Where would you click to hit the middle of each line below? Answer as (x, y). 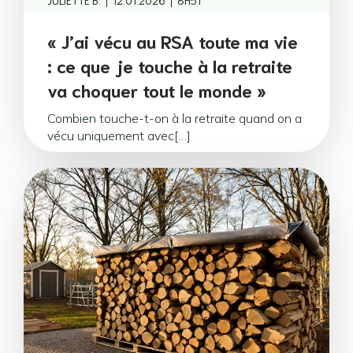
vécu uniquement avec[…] (119, 136)
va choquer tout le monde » (157, 89)
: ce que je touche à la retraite (170, 65)
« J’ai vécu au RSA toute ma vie (173, 41)
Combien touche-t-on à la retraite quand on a (175, 118)
